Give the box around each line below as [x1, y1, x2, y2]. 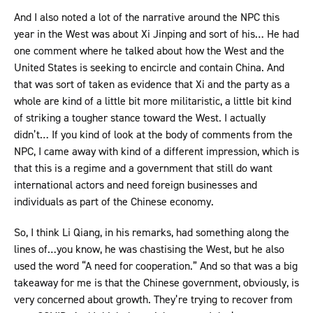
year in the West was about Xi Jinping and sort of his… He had [14, 27, 299, 42]
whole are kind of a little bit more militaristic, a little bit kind [14, 94, 291, 109]
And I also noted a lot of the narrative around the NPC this [14, 10, 279, 25]
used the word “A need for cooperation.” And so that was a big [14, 259, 298, 274]
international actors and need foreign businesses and [14, 177, 257, 193]
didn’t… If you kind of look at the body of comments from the [14, 127, 293, 143]
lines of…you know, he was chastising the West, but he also [14, 242, 284, 257]
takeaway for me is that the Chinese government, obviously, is [14, 275, 299, 291]
